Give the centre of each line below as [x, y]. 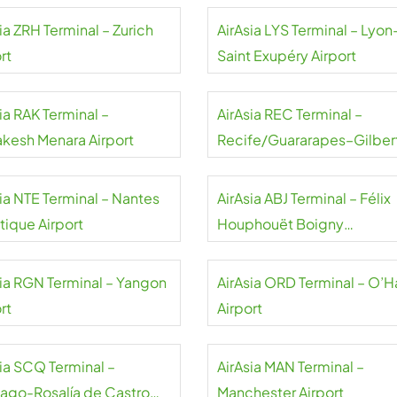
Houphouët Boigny [280, 224]
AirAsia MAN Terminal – [290, 366]
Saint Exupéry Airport [286, 55]
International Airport [282, 249]
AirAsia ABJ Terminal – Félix [304, 198]
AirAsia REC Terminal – [289, 114]
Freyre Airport [262, 165]
